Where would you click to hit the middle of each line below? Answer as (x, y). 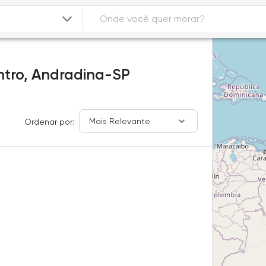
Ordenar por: (50, 122)
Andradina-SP (81, 75)
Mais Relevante (120, 121)
